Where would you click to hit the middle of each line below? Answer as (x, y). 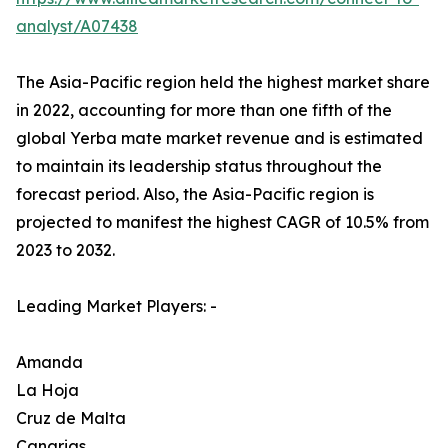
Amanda (49, 362)
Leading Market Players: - (116, 306)
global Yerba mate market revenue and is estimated (219, 138)
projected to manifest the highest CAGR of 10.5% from (222, 222)
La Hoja (47, 390)
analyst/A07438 (77, 26)
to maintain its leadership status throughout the (199, 166)
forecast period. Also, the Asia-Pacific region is (195, 194)
